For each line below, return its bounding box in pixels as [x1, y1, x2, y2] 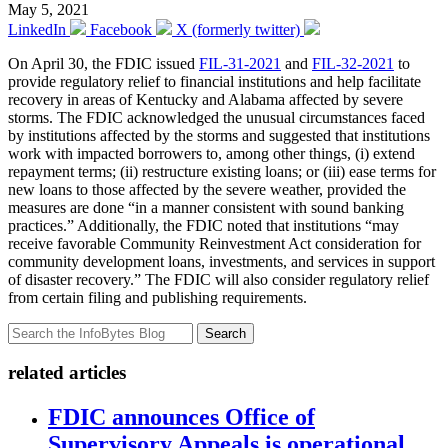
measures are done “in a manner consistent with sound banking [8, 198, 404, 216]
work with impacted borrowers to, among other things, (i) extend [8, 144, 415, 162]
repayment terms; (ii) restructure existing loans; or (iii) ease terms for [8, 162, 436, 180]
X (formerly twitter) [176, 20, 300, 38]
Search [205, 325, 246, 341]
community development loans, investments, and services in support [8, 252, 435, 270]
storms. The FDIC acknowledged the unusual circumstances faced [8, 108, 425, 126]
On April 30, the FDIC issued [8, 54, 199, 72]
